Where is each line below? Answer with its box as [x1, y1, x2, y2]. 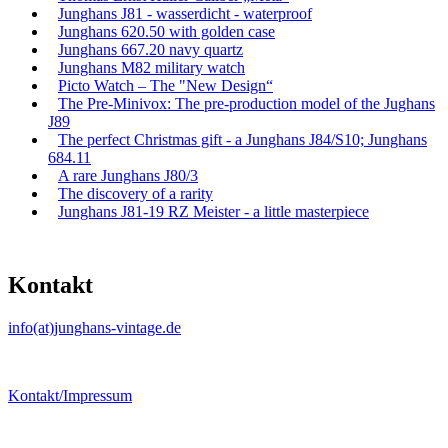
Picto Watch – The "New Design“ [58, 76, 273, 94]
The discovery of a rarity [58, 184, 213, 202]
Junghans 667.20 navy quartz [58, 40, 243, 58]
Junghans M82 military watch [58, 58, 245, 76]
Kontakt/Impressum [8, 386, 132, 404]
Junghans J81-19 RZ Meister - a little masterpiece [58, 202, 369, 220]
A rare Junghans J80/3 [58, 166, 198, 184]
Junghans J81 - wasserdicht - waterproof [58, 4, 312, 22]
